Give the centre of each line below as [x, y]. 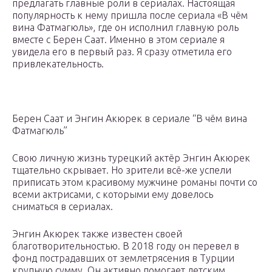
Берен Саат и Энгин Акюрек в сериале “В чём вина [130, 119]
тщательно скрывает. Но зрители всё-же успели [122, 170]
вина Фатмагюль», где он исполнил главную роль [125, 28]
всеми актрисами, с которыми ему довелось [113, 195]
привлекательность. [58, 64]
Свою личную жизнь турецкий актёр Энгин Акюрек [131, 158]
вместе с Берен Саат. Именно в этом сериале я [118, 40]
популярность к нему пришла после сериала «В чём [130, 15]
